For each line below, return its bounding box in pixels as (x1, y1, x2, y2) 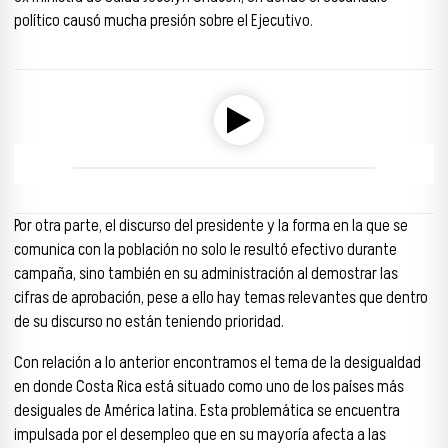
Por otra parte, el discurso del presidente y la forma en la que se (14, 213, 408, 238)
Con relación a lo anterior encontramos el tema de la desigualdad (14, 350, 421, 375)
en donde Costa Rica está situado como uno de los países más (14, 374, 404, 399)
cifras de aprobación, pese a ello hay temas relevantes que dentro (14, 285, 428, 310)
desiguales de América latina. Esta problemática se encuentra (14, 398, 400, 423)
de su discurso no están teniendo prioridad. (14, 309, 284, 334)
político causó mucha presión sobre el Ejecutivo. (14, 8, 313, 33)
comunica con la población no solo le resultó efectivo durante (14, 237, 397, 262)
